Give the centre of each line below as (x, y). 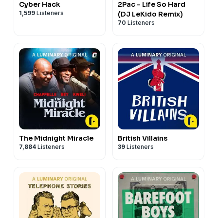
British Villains (143, 138)
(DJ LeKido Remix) (150, 14)
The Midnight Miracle (56, 138)
